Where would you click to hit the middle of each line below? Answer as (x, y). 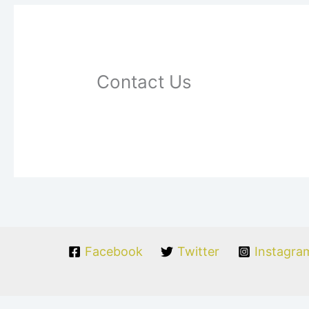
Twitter (199, 252)
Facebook (113, 252)
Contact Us (144, 82)
